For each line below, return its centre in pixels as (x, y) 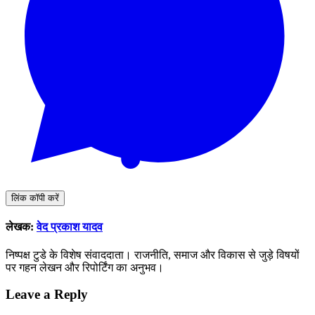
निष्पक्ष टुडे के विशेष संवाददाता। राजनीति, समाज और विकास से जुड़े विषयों (153, 255)
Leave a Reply (47, 295)
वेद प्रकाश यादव (70, 227)
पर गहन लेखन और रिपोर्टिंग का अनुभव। (85, 267)
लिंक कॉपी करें (35, 198)
